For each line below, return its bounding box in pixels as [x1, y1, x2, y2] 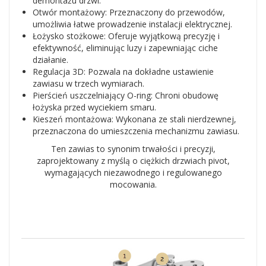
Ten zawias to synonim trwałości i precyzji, [50, 143, 216, 154]
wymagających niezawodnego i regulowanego [44, 167, 222, 178]
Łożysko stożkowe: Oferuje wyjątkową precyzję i [33, 30, 220, 42]
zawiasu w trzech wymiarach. [33, 78, 144, 89]
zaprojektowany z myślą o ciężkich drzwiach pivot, [36, 155, 230, 166]
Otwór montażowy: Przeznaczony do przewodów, [33, 7, 225, 18]
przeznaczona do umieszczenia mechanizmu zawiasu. [33, 125, 239, 137]
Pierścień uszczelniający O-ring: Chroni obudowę [33, 90, 218, 101]
